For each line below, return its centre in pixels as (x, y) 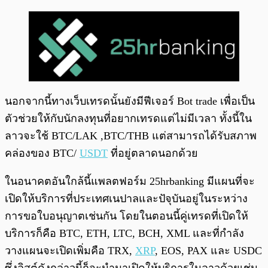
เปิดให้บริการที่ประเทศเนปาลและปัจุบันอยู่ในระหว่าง (126, 199)
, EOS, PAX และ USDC (208, 251)
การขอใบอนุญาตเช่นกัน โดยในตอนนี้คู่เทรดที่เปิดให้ (127, 216)
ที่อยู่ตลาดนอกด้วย (154, 153)
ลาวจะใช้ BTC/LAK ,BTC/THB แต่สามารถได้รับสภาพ (131, 136)
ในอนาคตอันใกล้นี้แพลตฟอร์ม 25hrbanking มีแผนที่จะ (130, 182)
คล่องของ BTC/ (42, 153)
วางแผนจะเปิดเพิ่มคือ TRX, (70, 251)
